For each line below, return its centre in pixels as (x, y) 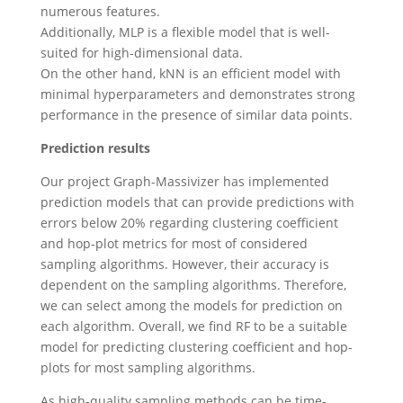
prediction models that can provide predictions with (197, 202)
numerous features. (100, 12)
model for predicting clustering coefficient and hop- (196, 347)
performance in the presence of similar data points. (196, 115)
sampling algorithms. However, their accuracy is (184, 264)
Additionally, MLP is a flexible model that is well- (185, 32)
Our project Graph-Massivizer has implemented (184, 182)
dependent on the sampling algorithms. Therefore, (193, 285)
